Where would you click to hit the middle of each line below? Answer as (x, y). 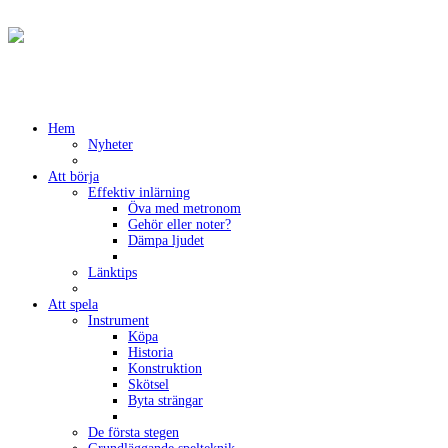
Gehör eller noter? (179, 224)
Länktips (112, 272)
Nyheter (110, 144)
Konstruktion (165, 368)
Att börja (73, 176)
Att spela (73, 304)
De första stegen (133, 432)
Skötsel (148, 384)
